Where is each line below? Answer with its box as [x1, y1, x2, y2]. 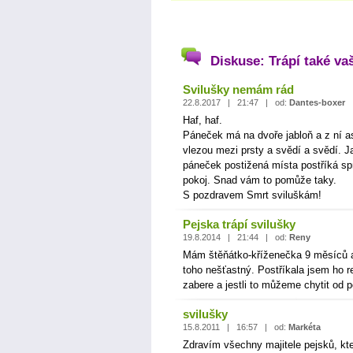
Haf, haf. [183, 114, 222, 126]
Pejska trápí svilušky [183, 217, 295, 231]
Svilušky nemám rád [183, 83, 294, 96]
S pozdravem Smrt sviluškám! [183, 189, 321, 201]
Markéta [288, 322, 321, 332]
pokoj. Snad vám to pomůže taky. [183, 174, 336, 186]
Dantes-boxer [289, 98, 345, 107]
